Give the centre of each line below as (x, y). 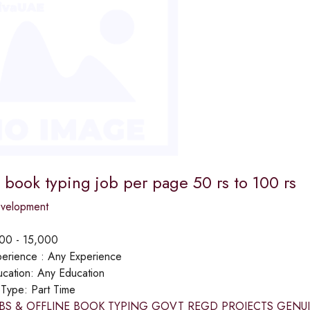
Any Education (71, 273)
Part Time (53, 289)
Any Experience (84, 256)
